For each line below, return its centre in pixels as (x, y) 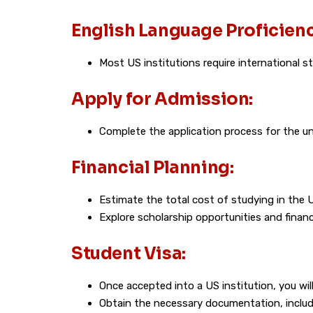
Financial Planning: (153, 168)
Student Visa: (129, 254)
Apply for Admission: (162, 99)
